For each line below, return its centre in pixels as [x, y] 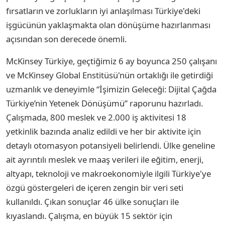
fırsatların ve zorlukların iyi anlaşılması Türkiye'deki [103, 11]
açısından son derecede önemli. [66, 39]
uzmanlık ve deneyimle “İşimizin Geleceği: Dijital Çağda [111, 89]
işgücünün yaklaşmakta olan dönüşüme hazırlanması [108, 25]
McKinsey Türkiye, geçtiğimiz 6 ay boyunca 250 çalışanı [111, 61]
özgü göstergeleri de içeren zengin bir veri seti [95, 188]
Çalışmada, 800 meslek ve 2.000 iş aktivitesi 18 [96, 118]
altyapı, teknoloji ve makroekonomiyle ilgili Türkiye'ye [108, 174]
